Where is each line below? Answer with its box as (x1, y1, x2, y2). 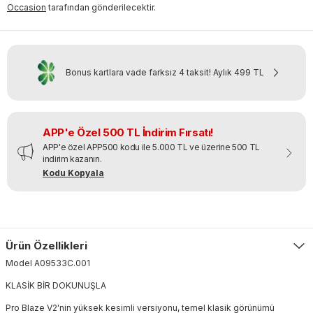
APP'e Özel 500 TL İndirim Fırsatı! (43, 125, 214, 139)
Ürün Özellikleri (6, 238, 87, 252)
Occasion (7, 1, 46, 13)
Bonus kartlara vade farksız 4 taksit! (66, 66, 211, 78)
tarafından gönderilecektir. (48, 1, 156, 13)
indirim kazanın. (43, 153, 102, 164)
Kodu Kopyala (43, 167, 104, 178)
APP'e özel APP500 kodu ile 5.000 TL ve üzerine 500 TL (43, 141, 260, 152)
